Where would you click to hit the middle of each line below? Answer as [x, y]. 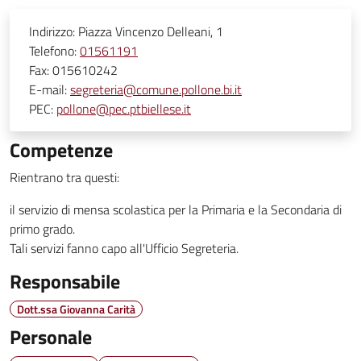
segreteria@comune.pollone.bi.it [156, 89]
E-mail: [50, 89]
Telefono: [54, 51]
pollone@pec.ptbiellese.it [124, 109]
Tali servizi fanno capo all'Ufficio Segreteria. [124, 248]
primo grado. [42, 229]
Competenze [61, 150]
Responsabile [65, 281]
